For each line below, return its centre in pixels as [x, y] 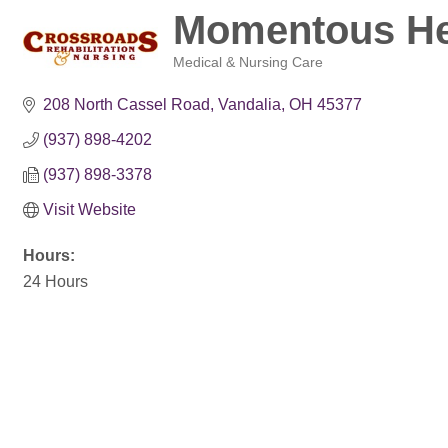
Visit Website [89, 209]
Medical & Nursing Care [248, 62]
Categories [205, 76]
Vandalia [249, 104]
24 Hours [55, 281]
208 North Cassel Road [126, 104]
